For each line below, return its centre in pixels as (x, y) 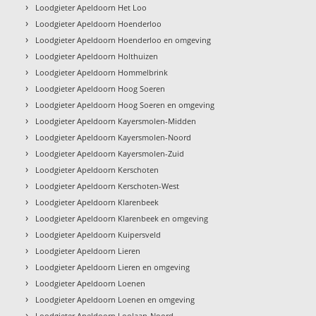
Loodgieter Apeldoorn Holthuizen (97, 56)
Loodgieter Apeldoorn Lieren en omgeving (113, 267)
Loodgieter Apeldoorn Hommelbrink (102, 72)
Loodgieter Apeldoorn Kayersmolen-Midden (116, 121)
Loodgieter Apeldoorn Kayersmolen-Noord (114, 137)
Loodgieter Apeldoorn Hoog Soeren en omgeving (125, 104)
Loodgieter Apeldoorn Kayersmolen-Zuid (110, 153)
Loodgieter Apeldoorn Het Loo (91, 7)
